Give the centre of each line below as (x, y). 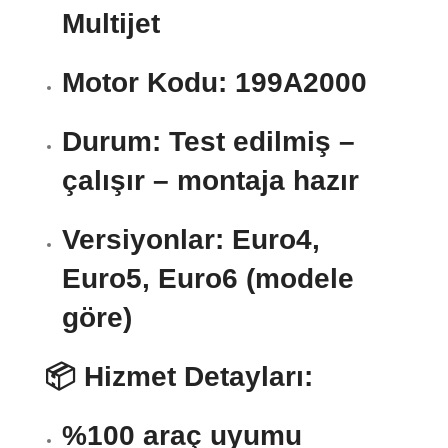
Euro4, (272, 240)
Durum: (111, 142)
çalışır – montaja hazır (210, 181)
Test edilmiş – (258, 142)
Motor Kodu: (144, 83)
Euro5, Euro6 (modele (208, 279)
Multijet (111, 24)
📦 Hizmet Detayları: (179, 377)
